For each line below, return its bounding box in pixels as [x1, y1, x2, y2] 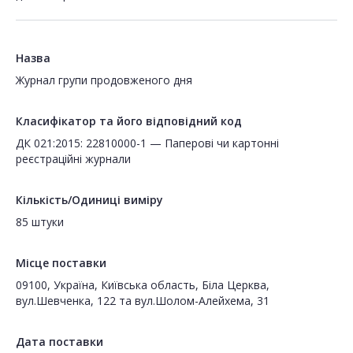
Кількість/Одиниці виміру [16, 192, 163, 208]
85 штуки [16, 214, 64, 230]
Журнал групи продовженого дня [16, 72, 192, 88]
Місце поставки [16, 255, 106, 271]
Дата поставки [16, 334, 103, 350]
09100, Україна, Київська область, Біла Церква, [16, 277, 269, 293]
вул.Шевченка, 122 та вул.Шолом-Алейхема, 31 [16, 293, 269, 309]
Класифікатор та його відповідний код [16, 113, 242, 129]
